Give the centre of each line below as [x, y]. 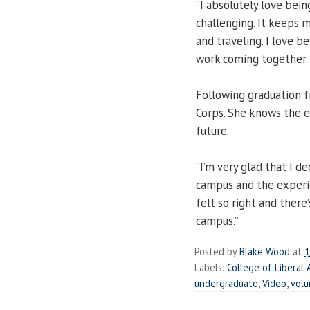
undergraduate [226, 284]
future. [212, 131]
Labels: [211, 268]
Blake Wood [265, 252]
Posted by [217, 252]
